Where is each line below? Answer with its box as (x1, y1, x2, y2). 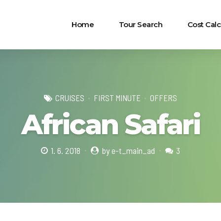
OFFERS (150, 93, 177, 103)
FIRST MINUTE (94, 93, 141, 103)
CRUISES (55, 93, 84, 103)
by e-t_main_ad (102, 145, 155, 156)
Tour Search (118, 20, 163, 29)
